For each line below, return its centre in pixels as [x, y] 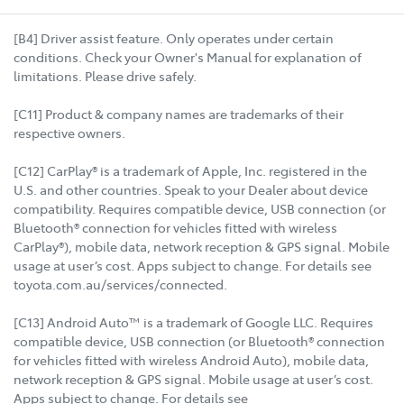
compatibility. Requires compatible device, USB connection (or [200, 208]
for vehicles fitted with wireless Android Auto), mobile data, [191, 359]
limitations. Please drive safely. [105, 75]
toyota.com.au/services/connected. [120, 284]
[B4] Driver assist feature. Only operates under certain [174, 37]
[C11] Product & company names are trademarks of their [179, 113]
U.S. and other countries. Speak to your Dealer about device [191, 189]
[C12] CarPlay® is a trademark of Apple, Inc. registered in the [190, 170]
